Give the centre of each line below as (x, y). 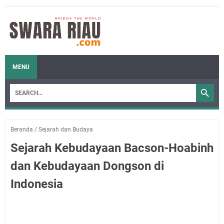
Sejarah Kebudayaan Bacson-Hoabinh (112, 148)
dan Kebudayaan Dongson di (87, 166)
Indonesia (37, 184)
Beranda (22, 129)
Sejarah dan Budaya (66, 129)
